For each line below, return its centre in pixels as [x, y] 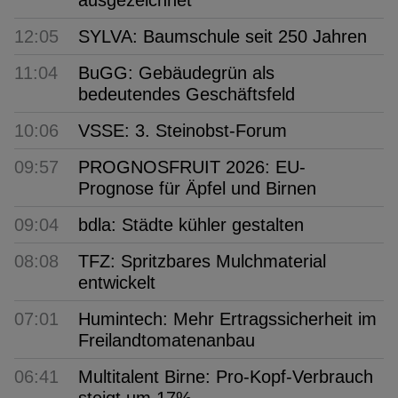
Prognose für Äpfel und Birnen [197, 188]
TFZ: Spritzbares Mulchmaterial [202, 261]
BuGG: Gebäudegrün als [176, 72]
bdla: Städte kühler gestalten [191, 224]
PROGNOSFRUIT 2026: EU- [192, 167]
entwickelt [117, 282]
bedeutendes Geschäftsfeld [187, 94]
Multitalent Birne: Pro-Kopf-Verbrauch [226, 376]
